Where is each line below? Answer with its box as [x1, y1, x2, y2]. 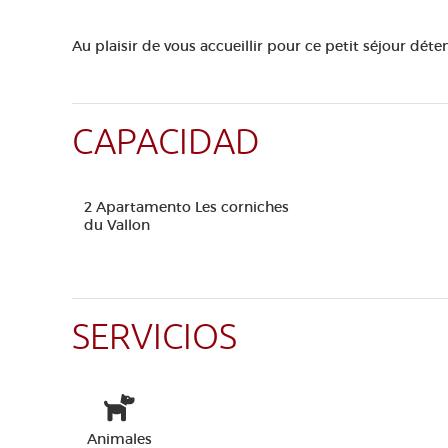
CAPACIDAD [72, 120, 260, 165]
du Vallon [84, 216, 150, 234]
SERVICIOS [72, 315, 237, 360]
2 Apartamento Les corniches [84, 198, 289, 216]
